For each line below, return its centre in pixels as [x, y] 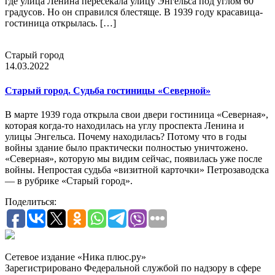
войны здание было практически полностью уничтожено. [126, 147]
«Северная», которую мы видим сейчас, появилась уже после [134, 158]
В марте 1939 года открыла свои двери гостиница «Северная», [137, 114]
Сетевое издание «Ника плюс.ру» [76, 257]
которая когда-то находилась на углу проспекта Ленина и [125, 125]
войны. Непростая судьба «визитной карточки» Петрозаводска [137, 169]
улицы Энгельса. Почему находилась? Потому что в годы [126, 136]
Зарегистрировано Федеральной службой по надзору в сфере [133, 268]
